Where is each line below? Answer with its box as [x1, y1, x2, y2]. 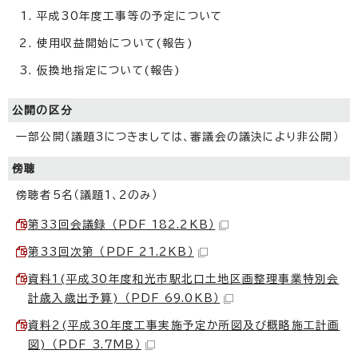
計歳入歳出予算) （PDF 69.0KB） [28, 292, 221, 304]
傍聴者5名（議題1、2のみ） [16, 189, 158, 201]
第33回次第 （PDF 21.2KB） [28, 245, 194, 257]
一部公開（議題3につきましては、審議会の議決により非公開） [16, 130, 340, 142]
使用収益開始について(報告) [37, 37, 193, 49]
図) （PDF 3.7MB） [28, 338, 141, 350]
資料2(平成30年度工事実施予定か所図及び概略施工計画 [28, 319, 340, 331]
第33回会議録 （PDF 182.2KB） [28, 218, 216, 230]
